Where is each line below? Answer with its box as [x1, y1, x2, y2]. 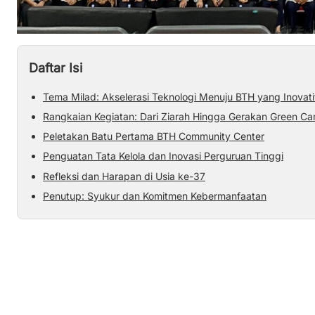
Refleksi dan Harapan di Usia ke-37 [43, 169, 205, 182]
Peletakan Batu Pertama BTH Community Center [43, 130, 264, 143]
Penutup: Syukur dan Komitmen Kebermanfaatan [43, 189, 266, 202]
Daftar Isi [29, 60, 82, 75]
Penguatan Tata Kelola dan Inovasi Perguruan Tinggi [43, 150, 283, 162]
